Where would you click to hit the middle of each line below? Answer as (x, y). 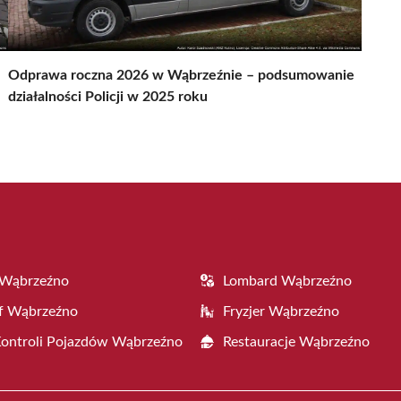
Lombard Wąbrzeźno (287, 281)
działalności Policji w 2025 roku (108, 96)
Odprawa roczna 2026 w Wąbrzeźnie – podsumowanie (181, 75)
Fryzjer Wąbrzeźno (281, 311)
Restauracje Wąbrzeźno (296, 341)
